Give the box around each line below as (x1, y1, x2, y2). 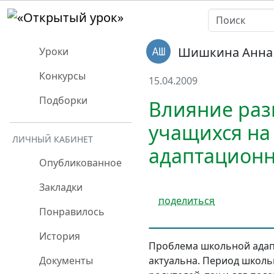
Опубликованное (37, 156, 122, 169)
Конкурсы (37, 69, 86, 83)
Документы (37, 254, 93, 267)
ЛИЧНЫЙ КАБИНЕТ (12, 133, 93, 145)
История (37, 229, 80, 243)
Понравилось (37, 205, 105, 218)
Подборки (37, 94, 87, 107)
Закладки (37, 180, 83, 194)
